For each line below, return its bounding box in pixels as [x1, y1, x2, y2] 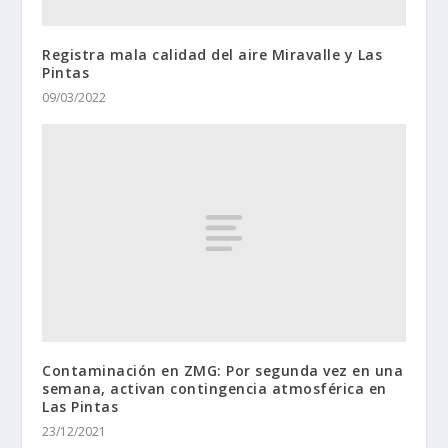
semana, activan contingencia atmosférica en [42, 378, 387, 398]
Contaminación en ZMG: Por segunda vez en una [42, 360, 404, 380]
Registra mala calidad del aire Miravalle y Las [42, 44, 383, 64]
